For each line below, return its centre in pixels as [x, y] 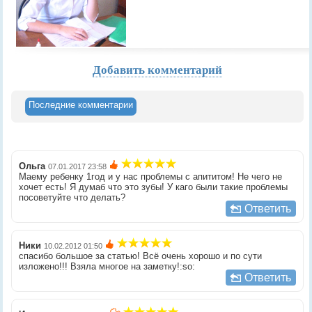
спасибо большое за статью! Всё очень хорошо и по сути [141, 256]
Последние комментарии [81, 105]
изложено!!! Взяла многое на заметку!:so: [107, 267]
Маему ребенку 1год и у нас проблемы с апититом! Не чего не [151, 177]
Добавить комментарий [157, 70]
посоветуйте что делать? [72, 198]
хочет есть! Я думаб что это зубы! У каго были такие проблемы [154, 187]
